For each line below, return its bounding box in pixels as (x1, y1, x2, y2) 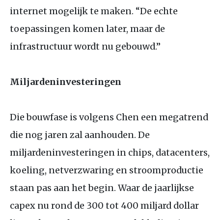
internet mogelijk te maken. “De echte (10, 5, 178, 17)
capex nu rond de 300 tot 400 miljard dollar (10, 199, 199, 211)
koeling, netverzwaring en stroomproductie (10, 164, 203, 176)
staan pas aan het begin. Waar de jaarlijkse (10, 182, 194, 193)
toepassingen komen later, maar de (10, 23, 165, 34)
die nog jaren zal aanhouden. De (10, 129, 150, 140)
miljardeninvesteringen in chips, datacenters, (10, 146, 210, 158)
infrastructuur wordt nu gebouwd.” (10, 40, 161, 52)
